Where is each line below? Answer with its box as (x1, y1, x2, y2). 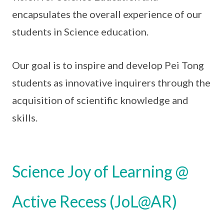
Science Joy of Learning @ (12, 161, 188, 181)
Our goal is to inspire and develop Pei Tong (12, 59, 204, 71)
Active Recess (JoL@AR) (12, 191, 177, 211)
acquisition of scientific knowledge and (12, 94, 188, 106)
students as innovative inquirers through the (12, 76, 210, 89)
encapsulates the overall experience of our (12, 8, 202, 20)
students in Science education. (12, 25, 148, 38)
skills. (12, 111, 37, 124)
